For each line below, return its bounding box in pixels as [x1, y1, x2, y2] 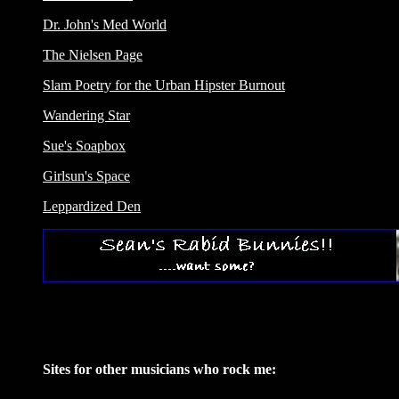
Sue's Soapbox [43, 138, 126, 154]
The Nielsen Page [43, 47, 142, 63]
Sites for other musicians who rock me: [43, 362, 276, 378]
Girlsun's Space [43, 168, 130, 184]
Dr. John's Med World [43, 17, 167, 33]
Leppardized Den [43, 199, 141, 215]
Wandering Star [43, 108, 130, 124]
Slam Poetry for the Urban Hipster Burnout [43, 77, 285, 94]
